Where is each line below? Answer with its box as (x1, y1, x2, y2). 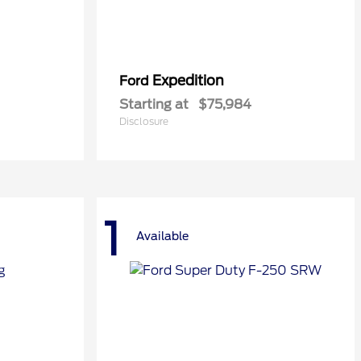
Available (136, 230, 189, 243)
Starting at (119, 97, 189, 112)
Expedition (152, 73, 224, 89)
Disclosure (119, 115, 168, 127)
